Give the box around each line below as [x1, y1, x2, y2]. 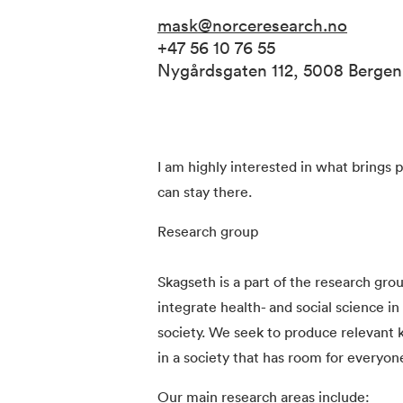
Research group [157, 222, 258, 241]
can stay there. [157, 183, 252, 201]
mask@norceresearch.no [157, 14, 347, 37]
